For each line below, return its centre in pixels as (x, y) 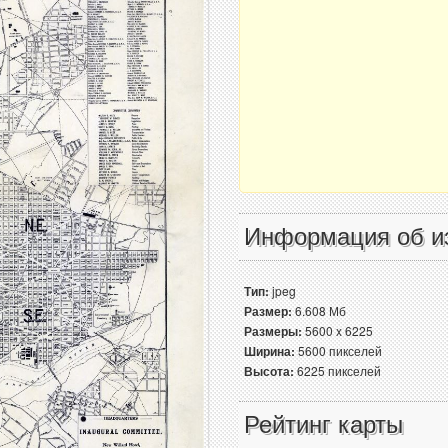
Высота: (269, 371)
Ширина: (269, 351)
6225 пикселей (337, 370)
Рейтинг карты (323, 424)
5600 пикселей (338, 350)
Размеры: (273, 331)
